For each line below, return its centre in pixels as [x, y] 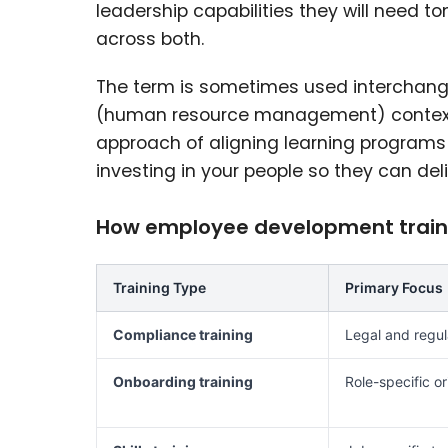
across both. [150, 39]
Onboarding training [183, 382]
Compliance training [183, 335]
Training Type [159, 288]
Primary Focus [394, 288]
